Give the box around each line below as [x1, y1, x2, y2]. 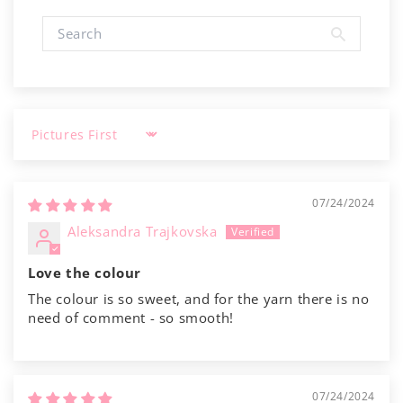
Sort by [27, 133, 76, 151]
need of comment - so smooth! [28, 309, 234, 327]
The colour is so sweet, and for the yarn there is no [28, 290, 370, 308]
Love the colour [28, 264, 141, 282]
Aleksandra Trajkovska [67, 222, 218, 240]
